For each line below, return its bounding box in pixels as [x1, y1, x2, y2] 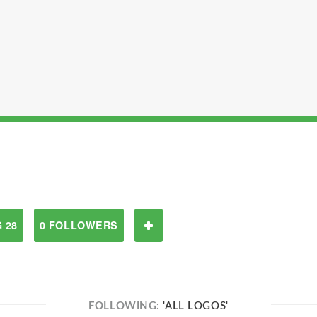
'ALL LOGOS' [163, 301, 229, 311]
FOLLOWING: [88, 301, 163, 311]
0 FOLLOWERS [39, 218, 118, 232]
